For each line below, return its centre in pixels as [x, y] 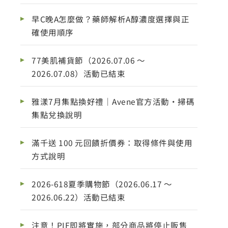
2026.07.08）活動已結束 [78, 74]
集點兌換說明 [57, 114]
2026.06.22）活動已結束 [78, 197]
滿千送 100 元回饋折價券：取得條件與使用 [112, 142]
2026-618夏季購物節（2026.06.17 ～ [102, 183]
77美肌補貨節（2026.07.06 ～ [88, 60]
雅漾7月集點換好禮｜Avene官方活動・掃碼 [113, 101]
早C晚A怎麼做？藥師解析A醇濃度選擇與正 [110, 19]
